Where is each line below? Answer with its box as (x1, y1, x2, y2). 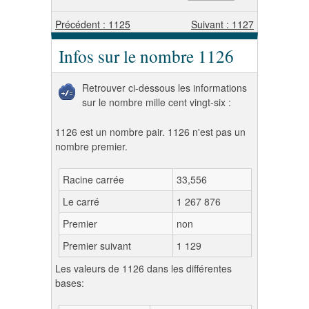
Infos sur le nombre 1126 (59, 44, 234, 68)
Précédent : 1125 (55, 17, 130, 31)
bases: (55, 276, 84, 290)
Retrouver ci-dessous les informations (82, 81, 247, 94)
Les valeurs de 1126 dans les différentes (55, 261, 232, 275)
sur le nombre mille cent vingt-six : (82, 95, 231, 109)
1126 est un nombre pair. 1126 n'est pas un (55, 125, 246, 139)
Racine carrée (63, 172, 124, 186)
